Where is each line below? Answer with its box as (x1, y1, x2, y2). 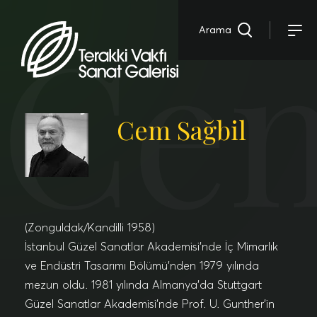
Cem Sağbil (117, 113, 246, 146)
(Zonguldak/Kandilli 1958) (25, 220, 155, 234)
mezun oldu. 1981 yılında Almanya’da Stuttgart (25, 277, 262, 292)
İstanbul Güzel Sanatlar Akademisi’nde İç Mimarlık (25, 239, 278, 253)
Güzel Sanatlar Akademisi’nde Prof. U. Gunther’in (25, 296, 275, 311)
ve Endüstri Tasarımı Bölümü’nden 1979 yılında (25, 258, 259, 272)
